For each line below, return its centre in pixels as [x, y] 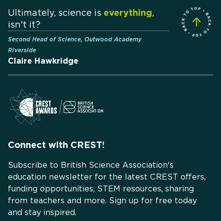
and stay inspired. [42, 213]
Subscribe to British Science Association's [91, 165]
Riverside [22, 50]
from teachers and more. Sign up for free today [102, 201]
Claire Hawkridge [43, 61]
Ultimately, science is [56, 13]
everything [128, 13]
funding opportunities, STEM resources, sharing [101, 189]
